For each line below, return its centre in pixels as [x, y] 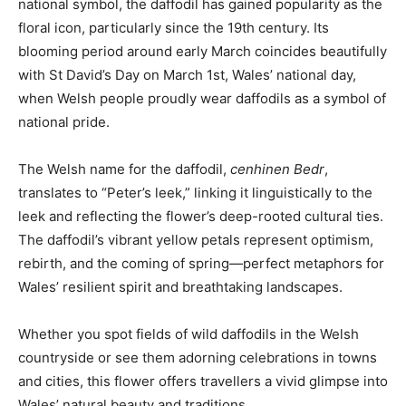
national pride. [64, 122]
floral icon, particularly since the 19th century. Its [174, 28]
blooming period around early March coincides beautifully [203, 52]
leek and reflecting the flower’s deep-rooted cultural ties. [201, 217]
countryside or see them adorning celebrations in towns [198, 358]
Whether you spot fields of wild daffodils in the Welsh [188, 334]
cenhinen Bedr [277, 169]
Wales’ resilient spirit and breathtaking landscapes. [180, 287]
